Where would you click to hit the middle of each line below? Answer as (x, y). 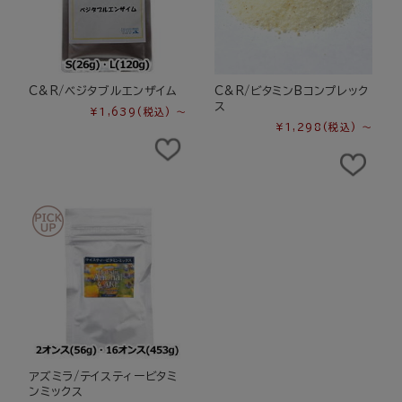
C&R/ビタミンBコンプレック (292, 91)
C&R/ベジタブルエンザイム (103, 91)
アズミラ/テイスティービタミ (103, 377)
